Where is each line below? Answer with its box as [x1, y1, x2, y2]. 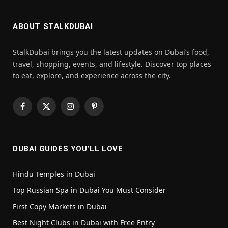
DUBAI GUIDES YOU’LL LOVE [13, 144, 123, 154]
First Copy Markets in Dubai [13, 202, 107, 212]
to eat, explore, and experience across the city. [13, 71, 171, 81]
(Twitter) [45, 117, 74, 127]
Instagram [69, 106, 105, 116]
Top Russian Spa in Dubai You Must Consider [13, 185, 166, 195]
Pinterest [93, 106, 124, 116]
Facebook [21, 106, 53, 116]
